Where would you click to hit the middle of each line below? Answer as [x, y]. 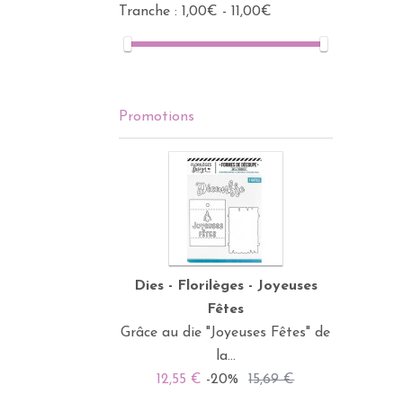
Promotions [157, 117]
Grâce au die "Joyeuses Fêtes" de [226, 333]
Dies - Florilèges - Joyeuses [225, 286]
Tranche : [150, 12]
